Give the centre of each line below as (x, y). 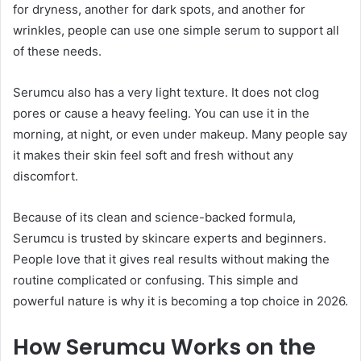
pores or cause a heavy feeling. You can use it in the (161, 114)
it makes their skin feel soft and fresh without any (153, 156)
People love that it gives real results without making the (171, 259)
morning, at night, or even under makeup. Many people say (180, 135)
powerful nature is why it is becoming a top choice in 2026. (180, 301)
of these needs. (57, 52)
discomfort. (46, 176)
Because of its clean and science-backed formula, (154, 218)
